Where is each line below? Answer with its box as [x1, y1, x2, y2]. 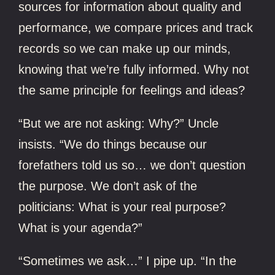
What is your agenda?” [18, 220, 143, 234]
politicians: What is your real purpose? [18, 199, 227, 214]
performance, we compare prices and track [18, 20, 254, 34]
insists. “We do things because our [18, 137, 207, 151]
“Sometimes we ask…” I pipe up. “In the [18, 254, 237, 268]
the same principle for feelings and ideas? [18, 83, 246, 97]
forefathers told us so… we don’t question [18, 158, 246, 172]
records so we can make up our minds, [18, 41, 231, 55]
